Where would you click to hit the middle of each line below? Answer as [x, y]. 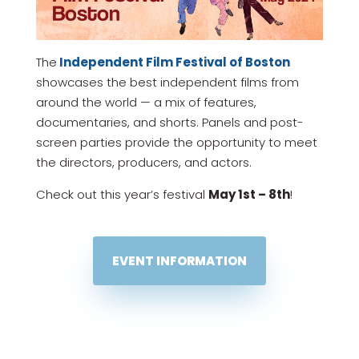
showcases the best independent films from [167, 82]
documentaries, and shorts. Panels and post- [169, 122]
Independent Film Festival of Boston [173, 62]
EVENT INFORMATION [179, 260]
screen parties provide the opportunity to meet [176, 142]
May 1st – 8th [249, 194]
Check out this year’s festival [122, 194]
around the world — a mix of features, [146, 102]
